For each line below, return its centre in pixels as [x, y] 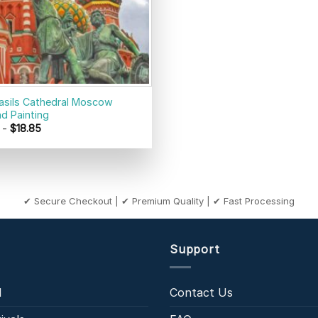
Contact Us [201, 292]
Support [195, 250]
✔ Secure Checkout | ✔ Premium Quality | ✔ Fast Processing [159, 201]
